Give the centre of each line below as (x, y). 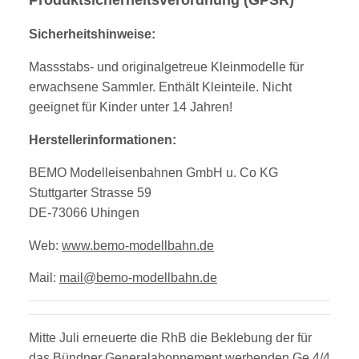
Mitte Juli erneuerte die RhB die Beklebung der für (170, 338)
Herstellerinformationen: (103, 140)
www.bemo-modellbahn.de (138, 246)
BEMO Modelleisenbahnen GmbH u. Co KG (153, 173)
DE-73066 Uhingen (84, 213)
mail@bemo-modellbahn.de (138, 278)
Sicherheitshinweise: (92, 34)
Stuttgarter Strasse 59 (90, 193)
